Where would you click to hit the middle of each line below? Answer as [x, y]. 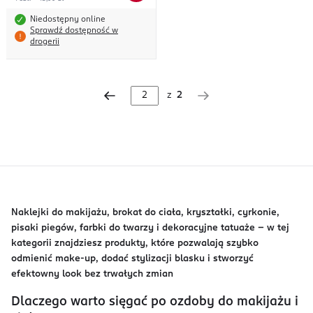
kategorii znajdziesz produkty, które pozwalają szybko [135, 243]
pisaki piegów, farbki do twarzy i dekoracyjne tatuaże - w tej [150, 228]
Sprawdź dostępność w [74, 31]
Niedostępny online [68, 20]
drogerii [45, 42]
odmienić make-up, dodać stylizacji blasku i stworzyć [132, 259]
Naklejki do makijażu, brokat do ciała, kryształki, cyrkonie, [145, 213]
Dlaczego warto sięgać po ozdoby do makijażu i [155, 302]
